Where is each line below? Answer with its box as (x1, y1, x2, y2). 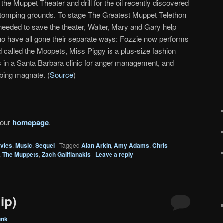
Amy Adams (114, 140, 149, 150)
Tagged (59, 140, 80, 149)
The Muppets (2, 149, 39, 159)
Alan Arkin (81, 140, 111, 150)
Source (50, 69, 73, 80)
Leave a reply (95, 149, 133, 159)
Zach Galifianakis (42, 149, 91, 159)
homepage (12, 117, 49, 128)
